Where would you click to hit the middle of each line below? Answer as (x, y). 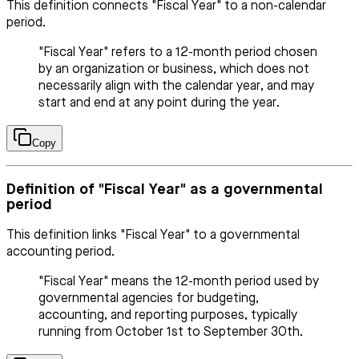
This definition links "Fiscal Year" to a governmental (153, 235)
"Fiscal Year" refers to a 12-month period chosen (178, 53)
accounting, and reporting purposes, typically (168, 315)
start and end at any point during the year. (159, 104)
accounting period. (61, 252)
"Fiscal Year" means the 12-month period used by (179, 282)
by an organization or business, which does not (174, 70)
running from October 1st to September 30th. (171, 332)
